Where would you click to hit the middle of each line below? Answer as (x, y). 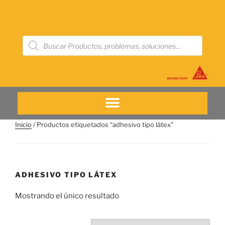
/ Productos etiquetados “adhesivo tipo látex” (102, 124)
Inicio (23, 124)
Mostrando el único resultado (67, 196)
